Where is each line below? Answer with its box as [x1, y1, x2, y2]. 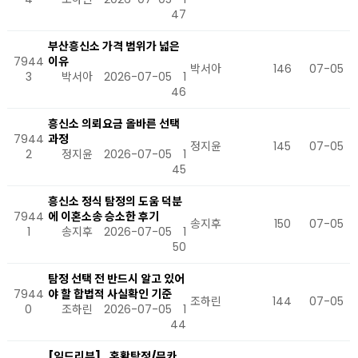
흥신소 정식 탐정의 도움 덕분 [48, 193, 182, 209]
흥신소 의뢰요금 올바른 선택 [48, 116, 180, 132]
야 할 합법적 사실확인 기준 [48, 286, 172, 302]
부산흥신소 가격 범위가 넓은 [48, 38, 180, 54]
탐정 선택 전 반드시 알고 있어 [48, 271, 185, 287]
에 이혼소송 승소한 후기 [48, 209, 159, 225]
